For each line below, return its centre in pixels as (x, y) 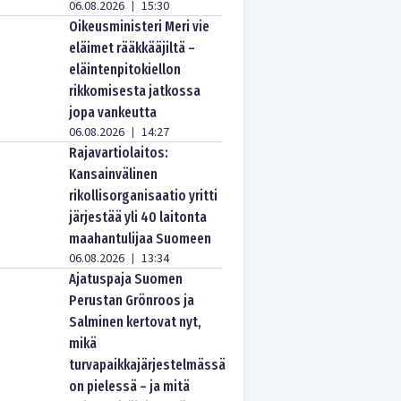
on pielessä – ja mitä (130, 386)
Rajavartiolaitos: (119, 153)
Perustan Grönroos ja (132, 300)
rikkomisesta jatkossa (135, 91)
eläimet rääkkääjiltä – (132, 48)
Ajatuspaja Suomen (126, 279)
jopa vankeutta (113, 112)
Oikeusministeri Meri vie (140, 26)
